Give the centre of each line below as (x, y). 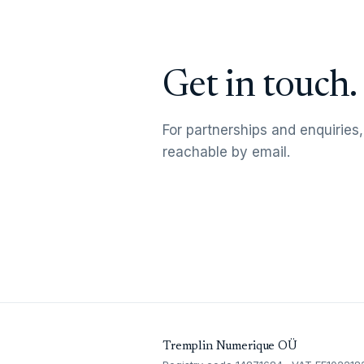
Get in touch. (260, 87)
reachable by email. (226, 152)
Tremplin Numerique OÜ (230, 347)
